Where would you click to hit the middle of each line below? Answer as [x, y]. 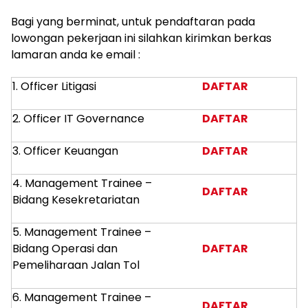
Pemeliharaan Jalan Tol [76, 265]
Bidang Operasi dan [65, 249]
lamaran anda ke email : [76, 55]
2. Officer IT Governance [78, 119]
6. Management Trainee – [82, 297]
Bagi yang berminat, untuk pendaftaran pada [133, 22]
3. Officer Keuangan [65, 151]
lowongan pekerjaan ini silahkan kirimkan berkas [141, 38]
